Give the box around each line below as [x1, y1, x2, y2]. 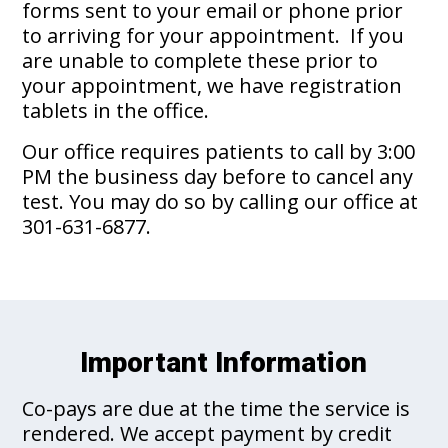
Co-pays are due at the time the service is [22, 394, 411, 422]
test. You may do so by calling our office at [22, 187, 419, 215]
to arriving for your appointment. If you [22, 21, 405, 49]
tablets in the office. [22, 96, 210, 124]
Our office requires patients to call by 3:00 [22, 137, 416, 165]
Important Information [80, 345, 368, 379]
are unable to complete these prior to [22, 46, 379, 74]
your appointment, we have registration [22, 71, 403, 99]
